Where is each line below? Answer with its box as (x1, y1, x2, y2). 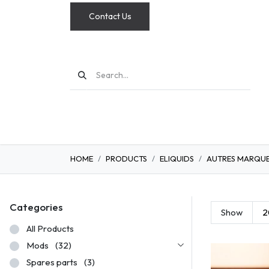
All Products (26, 223, 74, 234)
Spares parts (26, 256, 77, 268)
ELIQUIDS (160, 154, 194, 163)
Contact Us (88, 11, 131, 22)
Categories (10, 201, 62, 213)
